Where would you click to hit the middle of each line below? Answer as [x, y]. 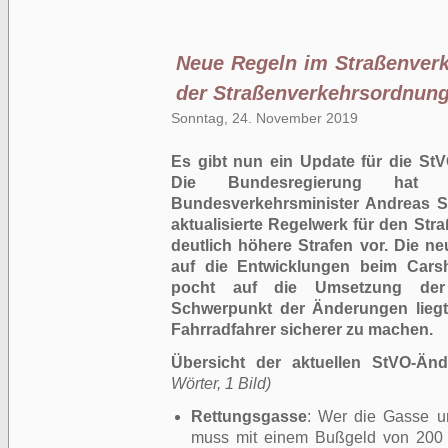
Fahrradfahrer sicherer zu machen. [302, 329]
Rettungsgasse [249, 416]
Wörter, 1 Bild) [221, 383]
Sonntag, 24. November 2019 [264, 118]
